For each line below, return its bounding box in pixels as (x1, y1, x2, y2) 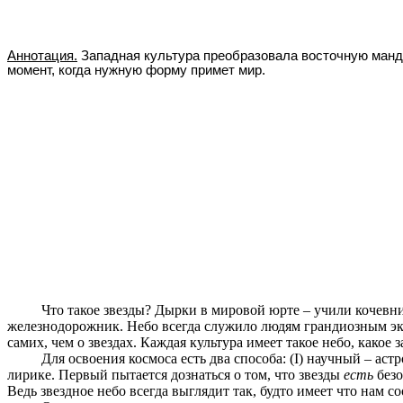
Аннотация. (7, 49, 77, 63)
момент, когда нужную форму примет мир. (7, 63, 265, 77)
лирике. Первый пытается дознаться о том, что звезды (7, 367, 344, 382)
